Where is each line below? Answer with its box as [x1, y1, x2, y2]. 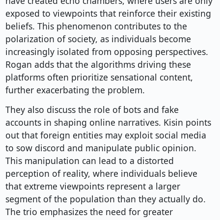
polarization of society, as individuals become [5, 33, 191, 45]
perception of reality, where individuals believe [5, 167, 197, 180]
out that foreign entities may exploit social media [5, 129, 206, 141]
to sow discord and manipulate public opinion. [5, 142, 196, 154]
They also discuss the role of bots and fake [5, 104, 179, 116]
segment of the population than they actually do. [5, 193, 206, 205]
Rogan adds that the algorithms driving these [5, 58, 191, 71]
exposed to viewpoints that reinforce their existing [5, 7, 211, 20]
